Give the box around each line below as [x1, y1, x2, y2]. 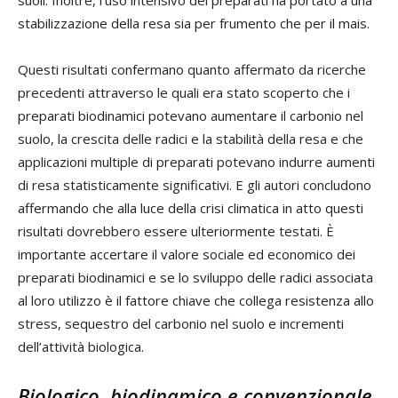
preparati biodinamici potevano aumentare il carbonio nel [18, 107, 363, 125]
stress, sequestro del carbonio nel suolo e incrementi [18, 314, 344, 333]
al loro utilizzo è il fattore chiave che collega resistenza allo [18, 291, 374, 310]
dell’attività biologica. [18, 338, 144, 356]
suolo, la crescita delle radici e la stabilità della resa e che [18, 130, 363, 148]
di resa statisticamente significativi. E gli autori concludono [18, 176, 371, 195]
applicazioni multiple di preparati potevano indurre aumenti [18, 153, 375, 171]
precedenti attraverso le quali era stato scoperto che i [18, 84, 350, 102]
